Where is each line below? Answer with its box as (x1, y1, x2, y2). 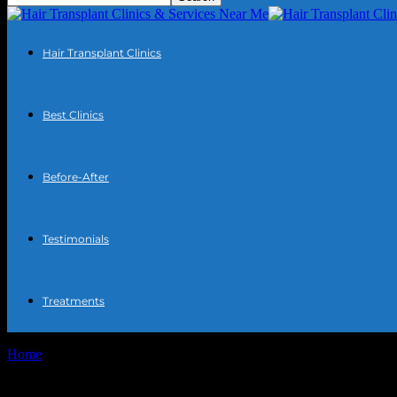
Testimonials (43, 232, 109, 245)
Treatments (43, 294, 105, 307)
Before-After (43, 170, 109, 183)
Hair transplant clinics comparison (75, 346, 265, 362)
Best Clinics (43, 108, 104, 121)
